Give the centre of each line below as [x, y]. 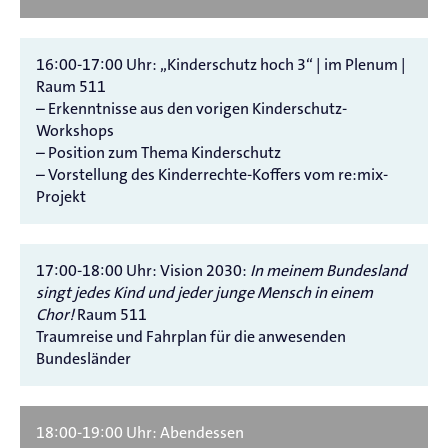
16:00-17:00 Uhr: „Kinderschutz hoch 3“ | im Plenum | [221, 64]
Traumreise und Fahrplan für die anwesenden [191, 336]
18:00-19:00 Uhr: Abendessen [140, 432]
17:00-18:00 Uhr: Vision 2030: [141, 270]
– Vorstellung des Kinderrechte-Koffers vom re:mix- [212, 174]
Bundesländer [83, 358]
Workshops [75, 130]
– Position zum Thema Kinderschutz [158, 152]
